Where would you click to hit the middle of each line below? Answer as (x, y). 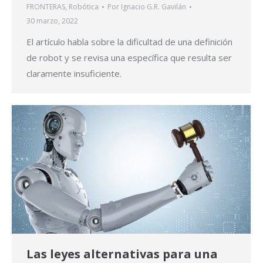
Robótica (84, 7)
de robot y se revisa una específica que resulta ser (129, 58)
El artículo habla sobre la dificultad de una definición (129, 42)
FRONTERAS (46, 7)
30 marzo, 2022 (52, 21)
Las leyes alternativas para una (122, 254)
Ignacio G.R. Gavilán (154, 7)
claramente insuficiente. (74, 74)
